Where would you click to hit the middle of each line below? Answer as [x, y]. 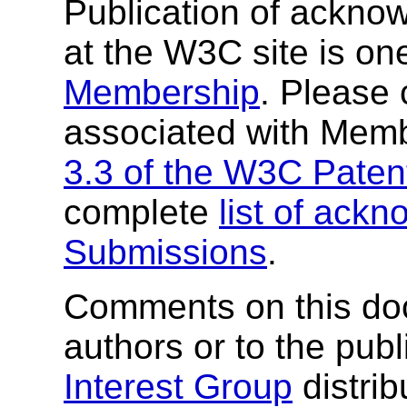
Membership [162, 92]
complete [141, 212]
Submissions [165, 252]
